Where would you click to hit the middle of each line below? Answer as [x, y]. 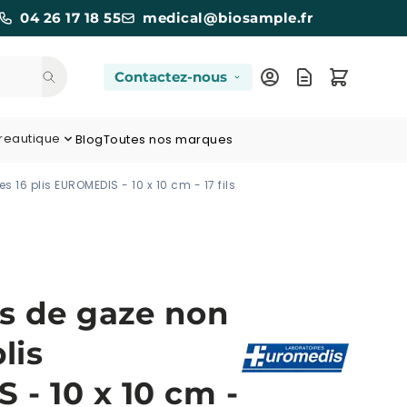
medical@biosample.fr [228, 18]
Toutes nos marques [168, 139]
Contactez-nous [171, 76]
